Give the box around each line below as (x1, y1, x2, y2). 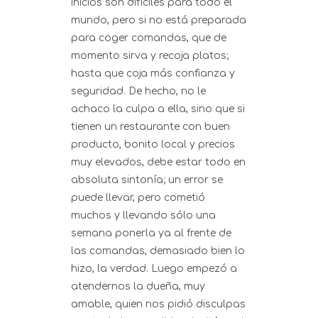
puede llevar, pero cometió (71, 192, 205, 203)
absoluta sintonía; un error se (71, 175, 223, 185)
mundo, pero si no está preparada (71, 15, 246, 26)
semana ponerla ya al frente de (71, 228, 231, 238)
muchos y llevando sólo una (71, 210, 216, 221)
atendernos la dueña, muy (71, 281, 205, 292)
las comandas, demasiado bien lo (71, 246, 245, 256)
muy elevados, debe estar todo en (71, 157, 246, 168)
